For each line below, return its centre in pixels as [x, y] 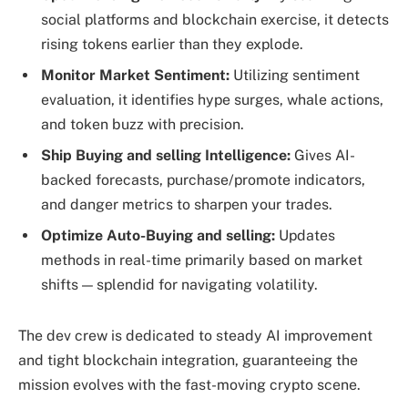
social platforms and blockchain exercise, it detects [215, 20]
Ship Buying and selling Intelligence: [168, 156]
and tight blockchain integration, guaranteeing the [188, 361]
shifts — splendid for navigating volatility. [179, 285]
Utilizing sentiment [296, 76]
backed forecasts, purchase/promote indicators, [203, 180]
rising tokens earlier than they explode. [172, 45]
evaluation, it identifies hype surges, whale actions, [212, 100]
